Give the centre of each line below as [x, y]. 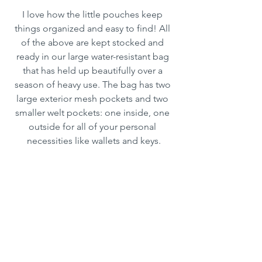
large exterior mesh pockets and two [94, 99]
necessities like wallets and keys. [94, 141]
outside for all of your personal [94, 127]
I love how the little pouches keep [94, 15]
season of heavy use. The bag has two [94, 85]
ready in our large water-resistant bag [94, 57]
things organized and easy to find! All [94, 29]
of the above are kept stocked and [94, 43]
